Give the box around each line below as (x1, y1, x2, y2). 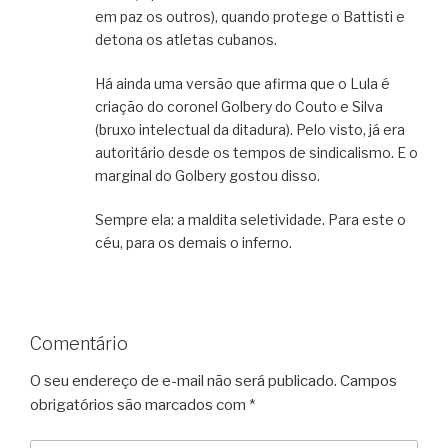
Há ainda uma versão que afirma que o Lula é (95, 74, 390, 92)
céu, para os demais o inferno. (95, 233, 292, 251)
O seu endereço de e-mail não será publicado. (30, 372, 337, 391)
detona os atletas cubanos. (95, 30, 277, 48)
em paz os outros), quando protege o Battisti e (95, 7, 405, 25)
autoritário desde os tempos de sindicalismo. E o (95, 143, 418, 161)
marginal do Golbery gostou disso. (95, 166, 320, 184)
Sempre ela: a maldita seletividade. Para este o (95, 210, 406, 228)
